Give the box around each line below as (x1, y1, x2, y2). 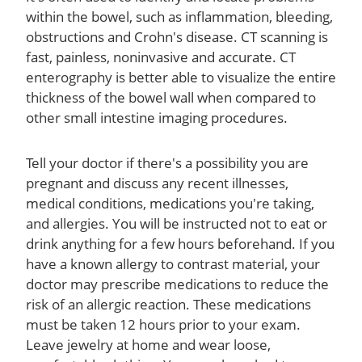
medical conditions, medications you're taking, (26, 193, 314, 213)
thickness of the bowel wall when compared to (26, 87, 316, 107)
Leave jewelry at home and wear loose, (26, 335, 271, 354)
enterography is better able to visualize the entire (26, 67, 336, 86)
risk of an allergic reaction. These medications (26, 294, 311, 314)
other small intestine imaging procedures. (26, 107, 288, 127)
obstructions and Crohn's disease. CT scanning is (26, 27, 328, 46)
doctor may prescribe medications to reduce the (26, 274, 329, 293)
